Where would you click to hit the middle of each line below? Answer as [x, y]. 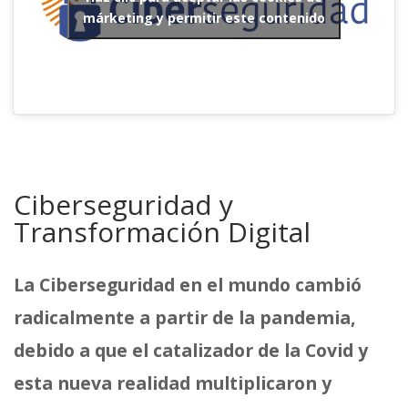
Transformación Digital [162, 232]
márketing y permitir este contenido [204, 17]
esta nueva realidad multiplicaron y [173, 383]
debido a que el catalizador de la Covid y [191, 351]
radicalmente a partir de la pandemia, [185, 318]
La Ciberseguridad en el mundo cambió [188, 285]
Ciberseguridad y [123, 205]
